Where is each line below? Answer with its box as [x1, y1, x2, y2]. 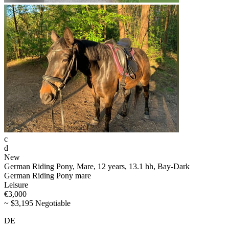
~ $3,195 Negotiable [4, 199, 71, 208]
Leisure [4, 180, 28, 190]
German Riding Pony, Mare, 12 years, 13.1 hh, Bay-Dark [4, 162, 190, 171]
